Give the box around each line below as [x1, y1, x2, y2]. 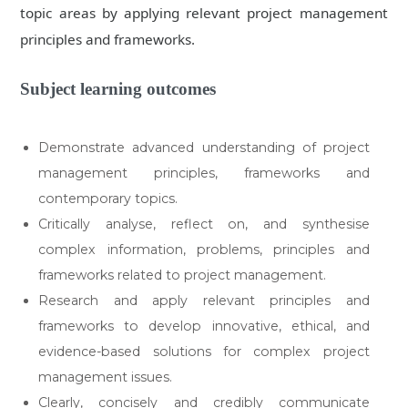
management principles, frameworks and [38, 165, 370, 182]
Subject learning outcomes [20, 79, 217, 99]
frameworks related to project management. [38, 267, 327, 284]
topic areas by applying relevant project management [20, 4, 388, 23]
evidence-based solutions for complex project [38, 343, 370, 361]
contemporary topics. [38, 190, 178, 208]
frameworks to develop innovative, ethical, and [38, 318, 370, 335]
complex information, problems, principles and [38, 241, 370, 259]
